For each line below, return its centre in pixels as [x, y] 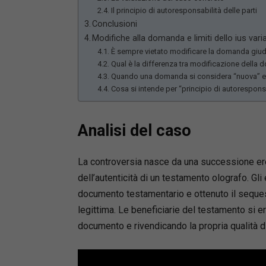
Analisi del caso [134, 131]
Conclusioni [115, 24]
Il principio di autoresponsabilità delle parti [184, 10]
